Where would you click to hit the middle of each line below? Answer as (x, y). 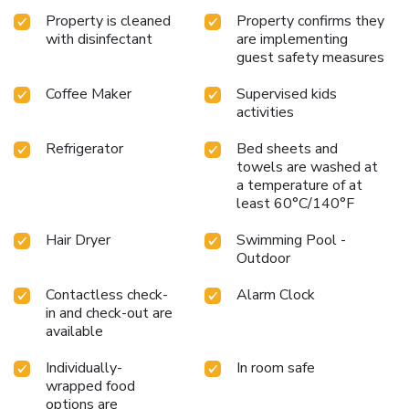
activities (265, 112)
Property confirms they (310, 21)
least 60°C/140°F (295, 203)
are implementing (292, 39)
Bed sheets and (287, 148)
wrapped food (90, 386)
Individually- (84, 367)
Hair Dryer (78, 240)
